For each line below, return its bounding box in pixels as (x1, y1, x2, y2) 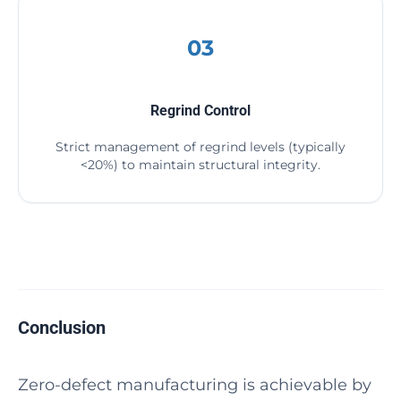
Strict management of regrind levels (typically (55, 139, 346, 155)
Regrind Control (150, 102, 251, 119)
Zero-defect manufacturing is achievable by (18, 375, 371, 395)
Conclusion (18, 317, 106, 338)
